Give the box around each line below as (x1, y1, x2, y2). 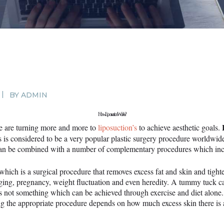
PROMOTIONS (37, 24, 146, 42)
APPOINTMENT (32, 74, 151, 92)
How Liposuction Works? (98, 111, 126, 117)
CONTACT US (40, 49, 143, 67)
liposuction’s (98, 122, 137, 133)
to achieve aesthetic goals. (137, 122, 222, 133)
